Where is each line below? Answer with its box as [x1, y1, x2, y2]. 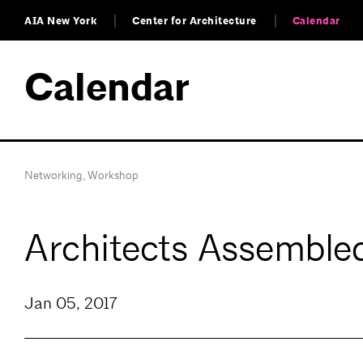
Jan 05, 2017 [24, 293, 117, 314]
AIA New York [24, 14, 96, 28]
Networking [24, 168, 83, 182]
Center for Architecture [132, 14, 257, 28]
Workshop [88, 168, 139, 182]
